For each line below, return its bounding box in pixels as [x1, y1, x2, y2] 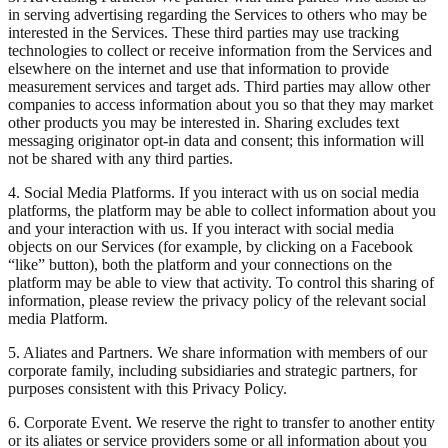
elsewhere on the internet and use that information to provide [8, 59, 389, 77]
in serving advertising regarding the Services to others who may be [8, 5, 427, 23]
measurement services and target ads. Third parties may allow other [8, 77, 430, 95]
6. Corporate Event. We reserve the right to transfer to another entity [8, 413, 435, 431]
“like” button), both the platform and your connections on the [8, 255, 392, 273]
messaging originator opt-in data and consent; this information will [8, 131, 424, 149]
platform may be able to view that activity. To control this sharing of [8, 273, 434, 291]
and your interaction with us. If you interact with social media [8, 219, 394, 237]
